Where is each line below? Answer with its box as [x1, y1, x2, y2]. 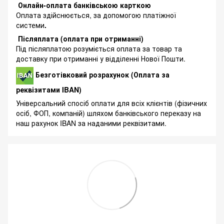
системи [16, 19, 44, 30]
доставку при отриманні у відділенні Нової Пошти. [16, 53, 185, 63]
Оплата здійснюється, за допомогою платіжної [16, 9, 176, 20]
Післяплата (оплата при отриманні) [16, 33, 143, 43]
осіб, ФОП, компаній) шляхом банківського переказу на [16, 107, 201, 118]
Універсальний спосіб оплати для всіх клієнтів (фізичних [16, 97, 207, 108]
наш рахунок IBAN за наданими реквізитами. [16, 117, 166, 128]
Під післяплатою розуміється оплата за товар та [16, 43, 182, 53]
